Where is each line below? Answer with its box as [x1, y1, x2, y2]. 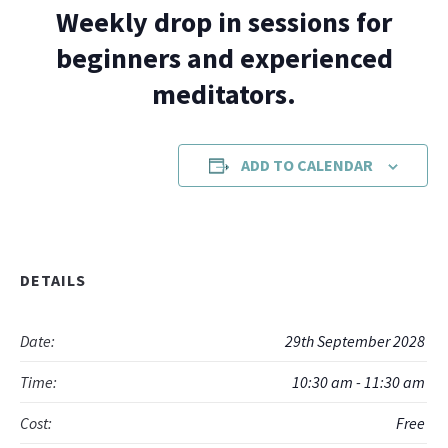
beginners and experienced [55, 40, 393, 77]
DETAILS [20, 270, 87, 291]
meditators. [152, 76, 296, 113]
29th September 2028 [285, 331, 426, 352]
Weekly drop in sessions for [56, 4, 392, 41]
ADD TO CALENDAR [240, 155, 373, 176]
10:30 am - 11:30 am [292, 372, 426, 393]
